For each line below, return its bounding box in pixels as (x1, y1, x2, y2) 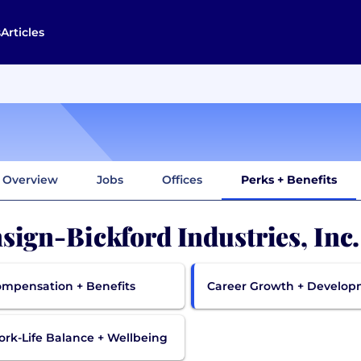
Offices (162, 172, 202, 187)
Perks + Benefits (241, 172, 337, 187)
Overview (2, 172, 58, 187)
